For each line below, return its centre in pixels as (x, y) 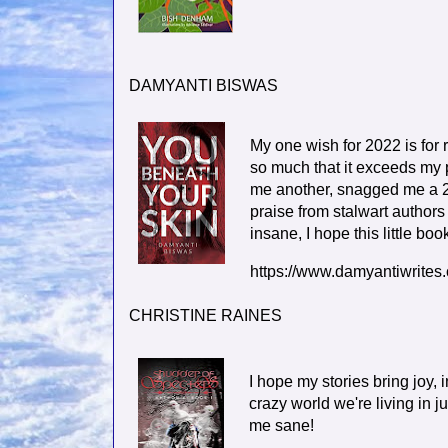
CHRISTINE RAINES (205, 316)
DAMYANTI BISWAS (203, 86)
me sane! (283, 426)
